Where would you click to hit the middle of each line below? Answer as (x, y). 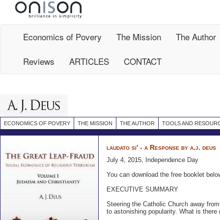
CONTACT (143, 61)
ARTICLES (89, 61)
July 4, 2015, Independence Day (152, 160)
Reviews (39, 61)
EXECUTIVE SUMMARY (142, 189)
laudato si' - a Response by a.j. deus (161, 147)
